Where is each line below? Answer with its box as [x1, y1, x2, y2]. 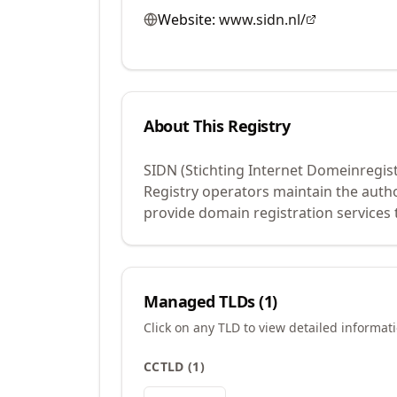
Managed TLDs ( [144, 291, 264, 312]
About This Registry [144, 115, 291, 136]
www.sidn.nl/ [219, 10, 306, 29]
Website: [158, 10, 215, 29]
